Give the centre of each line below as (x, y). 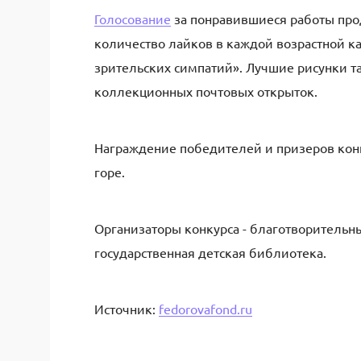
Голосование (133, 19)
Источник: (127, 309)
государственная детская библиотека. (210, 252)
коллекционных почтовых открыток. (206, 91)
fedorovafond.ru (205, 309)
